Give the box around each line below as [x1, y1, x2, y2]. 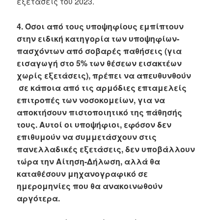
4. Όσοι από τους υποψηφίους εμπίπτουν [17, 20, 184, 32]
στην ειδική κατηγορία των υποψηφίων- [17, 32, 180, 44]
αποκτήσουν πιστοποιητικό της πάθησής [17, 106, 183, 118]
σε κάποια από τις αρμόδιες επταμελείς [17, 82, 187, 93]
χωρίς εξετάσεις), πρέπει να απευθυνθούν [17, 69, 192, 81]
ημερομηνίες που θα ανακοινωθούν [17, 180, 163, 192]
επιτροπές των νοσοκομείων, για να [17, 94, 165, 106]
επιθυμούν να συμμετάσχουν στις [17, 131, 157, 142]
